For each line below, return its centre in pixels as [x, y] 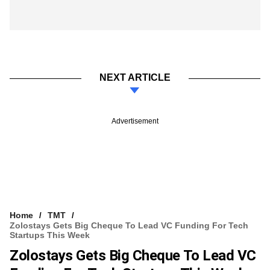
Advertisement [135, 121]
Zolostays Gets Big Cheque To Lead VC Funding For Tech [129, 225]
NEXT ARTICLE [135, 77]
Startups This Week [50, 235]
